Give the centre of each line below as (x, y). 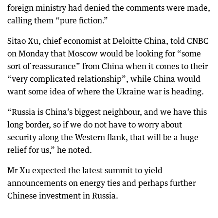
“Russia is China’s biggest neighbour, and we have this (107, 112)
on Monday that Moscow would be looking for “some (104, 53)
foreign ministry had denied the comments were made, (109, 8)
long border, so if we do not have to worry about (95, 124)
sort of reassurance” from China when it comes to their (108, 66)
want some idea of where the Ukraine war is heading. (106, 91)
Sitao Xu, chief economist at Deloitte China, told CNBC (108, 41)
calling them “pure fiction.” (58, 20)
